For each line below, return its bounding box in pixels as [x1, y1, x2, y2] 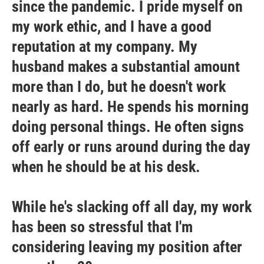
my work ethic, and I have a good [12, 18, 212, 35]
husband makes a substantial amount [12, 58, 240, 75]
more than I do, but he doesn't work [12, 78, 226, 95]
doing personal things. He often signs [12, 118, 244, 136]
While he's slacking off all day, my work [12, 198, 252, 216]
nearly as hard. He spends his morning [12, 98, 249, 115]
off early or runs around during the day [12, 138, 250, 156]
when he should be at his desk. [12, 158, 204, 176]
